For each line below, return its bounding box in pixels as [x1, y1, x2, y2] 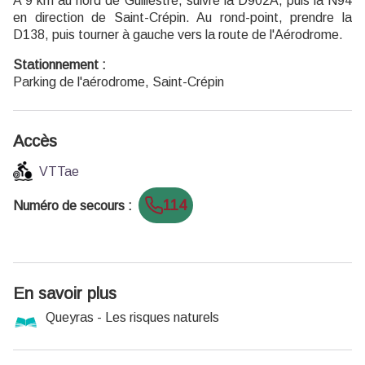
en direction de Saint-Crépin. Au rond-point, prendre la [13, 11, 352, 25]
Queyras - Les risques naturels [46, 310, 219, 324]
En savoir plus [13, 284, 117, 303]
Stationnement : [13, 58, 106, 73]
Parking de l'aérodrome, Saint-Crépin [13, 75, 224, 90]
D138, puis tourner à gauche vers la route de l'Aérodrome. [13, 28, 343, 42]
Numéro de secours [13, 198, 125, 213]
